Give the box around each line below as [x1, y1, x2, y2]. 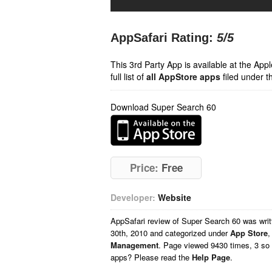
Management [110, 239, 158, 251]
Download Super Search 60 [110, 101, 216, 113]
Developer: [110, 191, 155, 203]
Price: [129, 160, 158, 175]
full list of [110, 70, 146, 83]
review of [148, 215, 182, 226]
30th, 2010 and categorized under [110, 227, 230, 239]
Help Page [192, 251, 230, 263]
